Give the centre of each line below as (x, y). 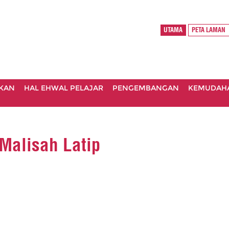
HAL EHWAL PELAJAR (64, 88)
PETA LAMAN (209, 30)
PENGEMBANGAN (146, 88)
